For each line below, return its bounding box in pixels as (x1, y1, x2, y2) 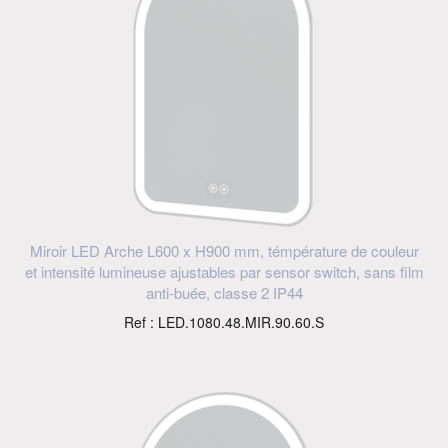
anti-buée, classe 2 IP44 (145, 282, 303, 304)
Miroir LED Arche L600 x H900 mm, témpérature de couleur (29, 240, 419, 262)
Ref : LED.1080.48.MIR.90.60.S (124, 312, 324, 333)
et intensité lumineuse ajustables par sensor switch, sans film (24, 261, 424, 283)
